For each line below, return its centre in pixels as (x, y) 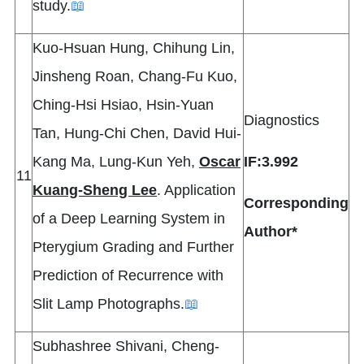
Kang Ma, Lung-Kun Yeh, (116, 162)
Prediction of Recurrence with (128, 276)
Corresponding (296, 204)
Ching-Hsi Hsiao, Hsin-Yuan (123, 105)
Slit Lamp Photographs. (108, 304)
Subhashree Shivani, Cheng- (126, 347)
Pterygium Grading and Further (133, 247)
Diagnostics (282, 121)
